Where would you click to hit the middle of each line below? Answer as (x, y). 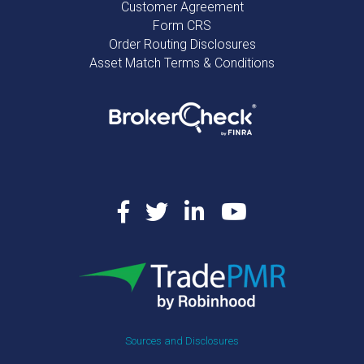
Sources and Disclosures (182, 340)
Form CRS (182, 25)
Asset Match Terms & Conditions (182, 63)
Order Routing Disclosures (182, 44)
